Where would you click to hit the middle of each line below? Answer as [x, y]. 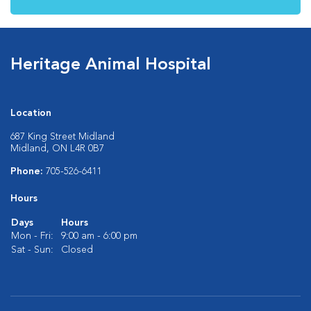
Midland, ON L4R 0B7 [57, 149]
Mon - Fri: [32, 236]
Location [31, 113]
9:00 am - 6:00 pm [99, 236]
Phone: [28, 171]
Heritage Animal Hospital [111, 65]
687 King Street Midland [62, 137]
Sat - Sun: [32, 250]
